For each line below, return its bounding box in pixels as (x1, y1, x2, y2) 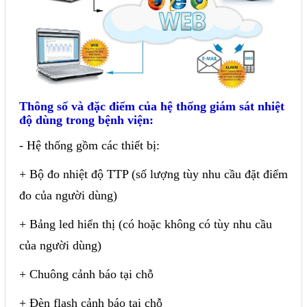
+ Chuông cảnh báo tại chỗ (19, 267, 153, 281)
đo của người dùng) (19, 188, 117, 202)
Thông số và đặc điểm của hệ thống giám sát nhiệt (19, 99, 284, 113)
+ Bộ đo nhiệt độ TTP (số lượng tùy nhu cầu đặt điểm (19, 167, 288, 181)
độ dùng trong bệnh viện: (19, 112, 153, 127)
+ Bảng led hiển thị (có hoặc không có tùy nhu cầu (19, 217, 272, 231)
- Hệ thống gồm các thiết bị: (19, 138, 160, 152)
